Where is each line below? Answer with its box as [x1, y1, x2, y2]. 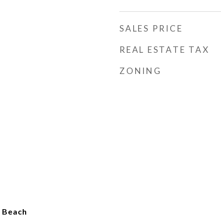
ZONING [119, 66, 162, 76]
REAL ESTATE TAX [119, 44, 210, 55]
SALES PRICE [119, 23, 183, 34]
